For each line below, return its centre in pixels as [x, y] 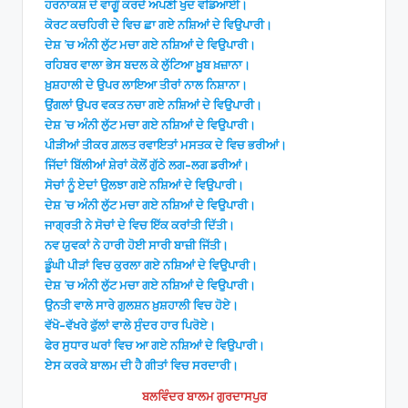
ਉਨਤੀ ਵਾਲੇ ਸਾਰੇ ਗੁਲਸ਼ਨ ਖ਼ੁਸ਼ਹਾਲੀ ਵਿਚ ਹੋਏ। [142, 306]
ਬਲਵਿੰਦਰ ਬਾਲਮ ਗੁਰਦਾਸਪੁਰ [204, 397]
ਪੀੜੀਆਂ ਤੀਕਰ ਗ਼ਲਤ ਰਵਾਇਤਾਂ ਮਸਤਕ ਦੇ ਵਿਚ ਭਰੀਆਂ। [166, 145]
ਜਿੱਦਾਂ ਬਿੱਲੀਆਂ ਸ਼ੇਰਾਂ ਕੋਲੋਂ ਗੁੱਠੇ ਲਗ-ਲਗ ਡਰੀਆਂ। [147, 165]
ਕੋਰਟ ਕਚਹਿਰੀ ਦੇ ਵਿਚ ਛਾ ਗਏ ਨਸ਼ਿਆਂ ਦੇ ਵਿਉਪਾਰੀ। [158, 25]
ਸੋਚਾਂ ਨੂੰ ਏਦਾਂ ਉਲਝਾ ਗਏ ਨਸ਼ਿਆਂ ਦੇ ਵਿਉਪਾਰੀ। [144, 185]
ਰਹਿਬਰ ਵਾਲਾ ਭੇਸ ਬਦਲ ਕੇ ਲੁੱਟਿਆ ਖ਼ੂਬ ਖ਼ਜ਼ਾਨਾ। [148, 65]
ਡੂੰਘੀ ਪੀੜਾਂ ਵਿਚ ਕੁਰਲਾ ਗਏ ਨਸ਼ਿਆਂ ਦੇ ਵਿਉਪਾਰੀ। [151, 265]
